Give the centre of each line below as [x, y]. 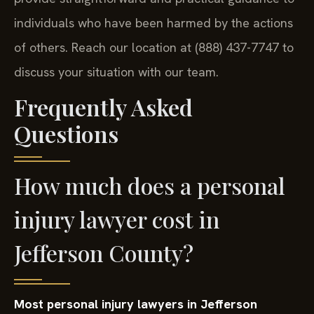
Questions [66, 134]
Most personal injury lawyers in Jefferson [136, 304]
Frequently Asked [103, 107]
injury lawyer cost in [117, 219]
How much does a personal [150, 186]
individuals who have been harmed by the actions [153, 22]
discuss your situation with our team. [116, 71]
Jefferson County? [104, 253]
